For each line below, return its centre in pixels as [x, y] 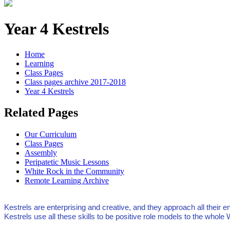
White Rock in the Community [74, 171]
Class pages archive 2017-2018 [75, 82]
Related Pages [41, 113]
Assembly [41, 153]
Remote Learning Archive [67, 181]
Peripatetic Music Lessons [67, 162]
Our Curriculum [51, 135]
